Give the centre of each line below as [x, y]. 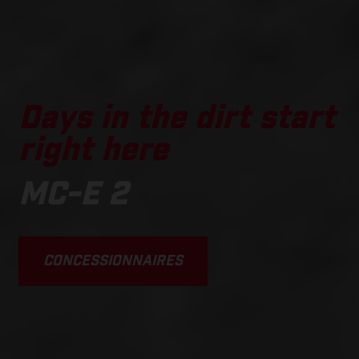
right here [93, 151]
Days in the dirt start [177, 119]
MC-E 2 [73, 195]
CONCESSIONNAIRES [113, 261]
